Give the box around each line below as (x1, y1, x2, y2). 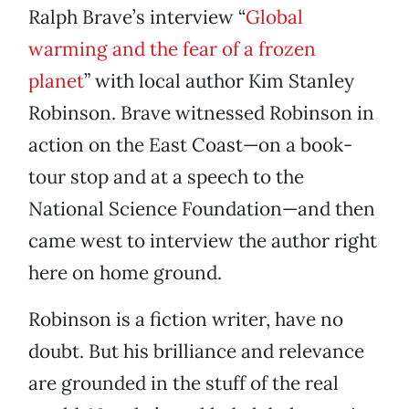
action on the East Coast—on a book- (28, 132, 352, 158)
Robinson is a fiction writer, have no (28, 307, 343, 332)
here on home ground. (28, 260, 222, 286)
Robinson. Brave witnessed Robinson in (28, 100, 374, 126)
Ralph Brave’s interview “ (28, 5, 246, 30)
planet (28, 68, 84, 94)
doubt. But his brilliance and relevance (28, 339, 364, 364)
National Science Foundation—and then (28, 196, 375, 222)
